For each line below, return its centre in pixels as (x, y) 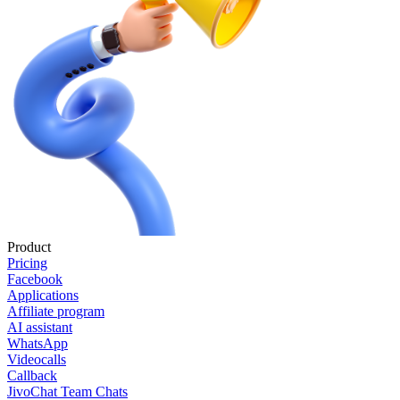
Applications (43, 295)
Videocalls (37, 359)
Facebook (35, 279)
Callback (32, 375)
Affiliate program (56, 311)
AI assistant (40, 327)
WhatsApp (37, 343)
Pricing (27, 262)
